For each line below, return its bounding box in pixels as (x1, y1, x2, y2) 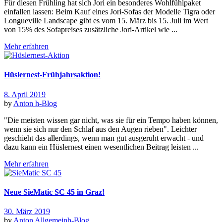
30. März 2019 (4, 207, 50, 216)
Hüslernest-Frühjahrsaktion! (4, 70, 101, 79)
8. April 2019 (4, 90, 46, 99)
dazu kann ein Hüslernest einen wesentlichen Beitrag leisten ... (4, 142, 199, 151)
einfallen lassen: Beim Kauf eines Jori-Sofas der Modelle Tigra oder (4, 7, 215, 16)
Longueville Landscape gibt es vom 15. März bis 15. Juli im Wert (4, 16, 208, 25)
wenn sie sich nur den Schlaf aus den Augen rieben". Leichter (4, 124, 197, 133)
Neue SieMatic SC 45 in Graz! (4, 187, 105, 196)
